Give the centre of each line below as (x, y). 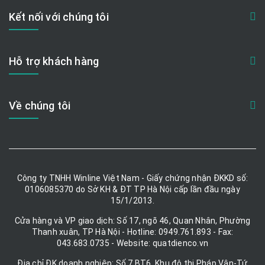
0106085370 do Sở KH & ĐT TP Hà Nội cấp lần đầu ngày (132, 190)
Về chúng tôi (40, 106)
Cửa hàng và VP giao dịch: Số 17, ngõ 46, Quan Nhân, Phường (132, 221)
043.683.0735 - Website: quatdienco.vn (132, 243)
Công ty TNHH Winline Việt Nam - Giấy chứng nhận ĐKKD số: (132, 178)
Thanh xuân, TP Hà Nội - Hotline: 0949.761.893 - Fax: (132, 232)
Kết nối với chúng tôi (59, 17)
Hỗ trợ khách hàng (54, 62)
